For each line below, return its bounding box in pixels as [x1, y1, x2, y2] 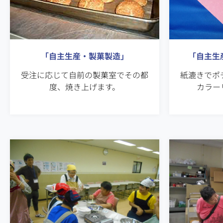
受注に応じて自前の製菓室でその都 [21, 68, 148, 81]
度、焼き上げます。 [49, 80, 120, 93]
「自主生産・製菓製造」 [41, 49, 128, 62]
